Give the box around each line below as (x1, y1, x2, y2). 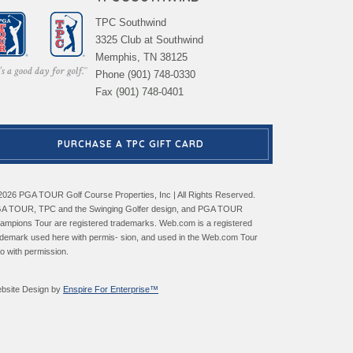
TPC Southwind (95, 17, 166, 28)
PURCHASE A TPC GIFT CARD (58, 138, 204, 150)
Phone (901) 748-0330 (95, 69, 195, 80)
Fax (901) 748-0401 (95, 86, 184, 98)
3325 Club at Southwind (95, 34, 203, 46)
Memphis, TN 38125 (95, 51, 188, 63)
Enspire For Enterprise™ (63, 284, 158, 294)
